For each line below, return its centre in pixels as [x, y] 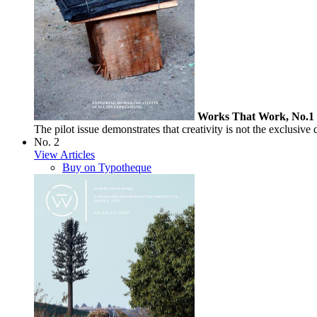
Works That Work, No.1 [256, 116]
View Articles [64, 154]
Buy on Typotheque [107, 167]
